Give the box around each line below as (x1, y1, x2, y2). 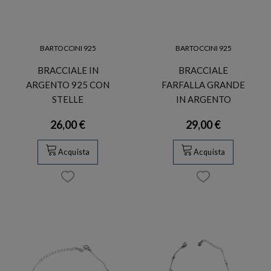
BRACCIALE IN (37, 64, 99, 76)
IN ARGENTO (175, 93, 231, 105)
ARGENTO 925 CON (26, 79, 109, 90)
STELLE (52, 93, 83, 105)
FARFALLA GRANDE (162, 79, 245, 90)
